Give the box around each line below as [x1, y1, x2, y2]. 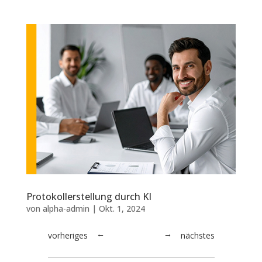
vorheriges [47, 229, 88, 241]
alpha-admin [42, 202, 89, 214]
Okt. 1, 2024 [98, 202, 145, 214]
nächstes [181, 229, 215, 241]
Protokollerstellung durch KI [26, 189, 151, 203]
